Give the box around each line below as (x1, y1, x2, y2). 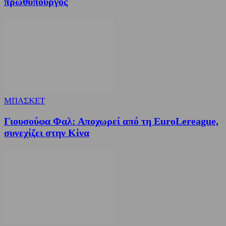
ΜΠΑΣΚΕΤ (4, 95, 45, 105)
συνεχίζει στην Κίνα (4, 127, 89, 139)
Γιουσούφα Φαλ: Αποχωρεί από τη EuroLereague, (4, 116, 218, 127)
